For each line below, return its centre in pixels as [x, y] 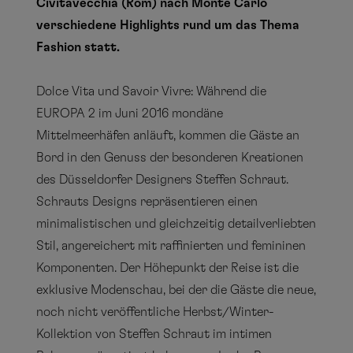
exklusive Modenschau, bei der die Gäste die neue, [176, 290]
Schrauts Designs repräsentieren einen [147, 202]
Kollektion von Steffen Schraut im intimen [154, 334]
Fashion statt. [78, 47]
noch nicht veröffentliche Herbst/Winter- [156, 312]
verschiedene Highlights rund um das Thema [168, 25]
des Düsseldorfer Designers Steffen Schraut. [163, 180]
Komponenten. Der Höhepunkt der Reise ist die [168, 268]
